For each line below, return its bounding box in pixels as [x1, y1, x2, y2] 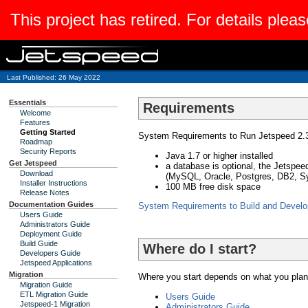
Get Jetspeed [9, 159, 57, 167]
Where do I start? [143, 241, 256, 256]
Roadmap [20, 137, 52, 146]
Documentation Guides [9, 200, 93, 208]
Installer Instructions [20, 179, 87, 187]
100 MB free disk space [166, 181, 261, 192]
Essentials [9, 98, 46, 107]
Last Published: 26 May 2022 [7, 74, 100, 81]
